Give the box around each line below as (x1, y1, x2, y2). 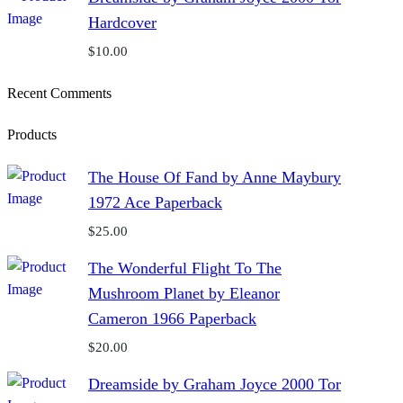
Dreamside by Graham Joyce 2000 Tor (88, 375, 341, 394)
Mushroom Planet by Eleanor (88, 284, 280, 303)
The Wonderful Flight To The (88, 259, 282, 278)
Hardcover (88, 13, 157, 32)
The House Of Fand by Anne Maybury (88, 168, 341, 187)
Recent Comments (7, 85, 112, 101)
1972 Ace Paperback (88, 193, 222, 212)
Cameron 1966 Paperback (88, 309, 256, 328)
